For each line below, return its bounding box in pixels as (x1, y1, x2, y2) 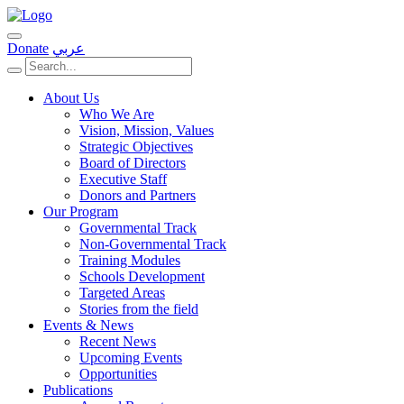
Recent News (79, 334, 156, 349)
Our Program (43, 204, 118, 219)
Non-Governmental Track (79, 236, 226, 252)
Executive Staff (79, 171, 167, 187)
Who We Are (79, 106, 154, 122)
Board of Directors (79, 155, 186, 170)
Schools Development (79, 269, 205, 284)
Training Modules (79, 252, 180, 268)
